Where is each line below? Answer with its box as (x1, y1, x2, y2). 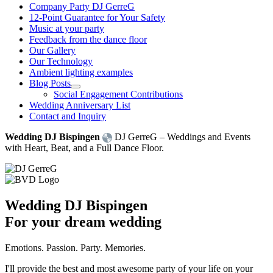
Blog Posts (29, 78, 71, 88)
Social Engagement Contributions (54, 89, 183, 99)
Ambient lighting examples (29, 67, 133, 77)
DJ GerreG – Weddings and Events (112, 132, 250, 142)
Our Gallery (29, 45, 76, 55)
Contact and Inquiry (29, 111, 106, 121)
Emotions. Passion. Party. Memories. (5, 243, 146, 253)
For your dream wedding (5, 214, 161, 230)
